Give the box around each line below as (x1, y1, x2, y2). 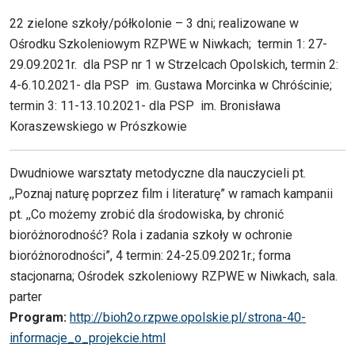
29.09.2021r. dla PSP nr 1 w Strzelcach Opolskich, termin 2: (10, 57, 338, 73)
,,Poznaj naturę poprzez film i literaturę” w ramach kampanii (10, 186, 333, 202)
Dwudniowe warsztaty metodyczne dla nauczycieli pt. (10, 166, 306, 181)
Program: (10, 310, 67, 326)
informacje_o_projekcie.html (10, 330, 166, 346)
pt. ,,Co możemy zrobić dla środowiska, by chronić (10, 207, 284, 223)
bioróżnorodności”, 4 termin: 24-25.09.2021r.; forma (10, 248, 291, 264)
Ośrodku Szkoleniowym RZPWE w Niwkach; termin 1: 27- (10, 36, 327, 52)
